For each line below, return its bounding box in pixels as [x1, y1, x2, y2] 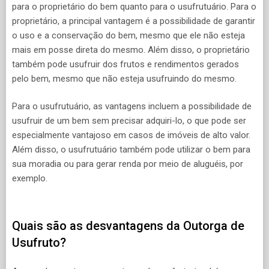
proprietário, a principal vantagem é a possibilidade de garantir [12, 15, 255, 26]
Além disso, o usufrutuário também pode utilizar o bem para [12, 144, 250, 156]
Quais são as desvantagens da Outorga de [12, 218, 244, 233]
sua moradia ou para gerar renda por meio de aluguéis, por [12, 159, 243, 170]
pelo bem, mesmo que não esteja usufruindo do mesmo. [12, 73, 237, 84]
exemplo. [12, 173, 47, 184]
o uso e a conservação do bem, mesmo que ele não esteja [12, 29, 245, 41]
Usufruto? [12, 235, 66, 250]
